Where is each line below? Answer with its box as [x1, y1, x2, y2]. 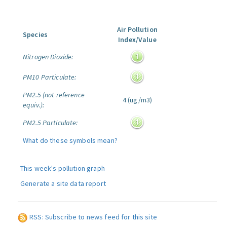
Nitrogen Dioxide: [23, 52, 73, 61]
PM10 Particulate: [23, 72, 77, 82]
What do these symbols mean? [23, 136, 118, 145]
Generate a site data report [20, 179, 106, 188]
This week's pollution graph [20, 164, 105, 173]
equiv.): [23, 100, 45, 109]
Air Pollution [117, 25, 158, 34]
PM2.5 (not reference [23, 90, 85, 99]
